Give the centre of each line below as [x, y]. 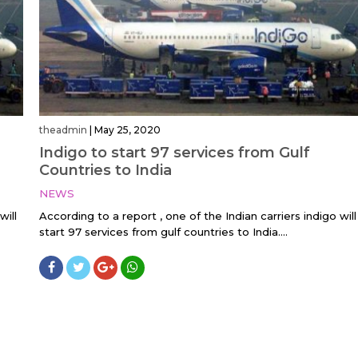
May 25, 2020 [127, 130]
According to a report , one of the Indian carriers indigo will [198, 216]
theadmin [63, 130]
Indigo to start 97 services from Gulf [175, 153]
